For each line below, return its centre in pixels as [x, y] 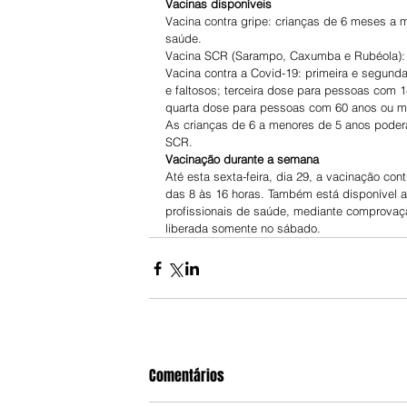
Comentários [187, 376]
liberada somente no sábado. [243, 228]
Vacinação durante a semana [242, 159]
